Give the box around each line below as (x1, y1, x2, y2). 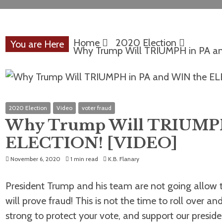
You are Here (10, 38, 64, 50)
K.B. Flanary (108, 155, 139, 163)
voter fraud (82, 104, 111, 111)
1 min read (70, 155, 98, 163)
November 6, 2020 (10, 155, 60, 163)
